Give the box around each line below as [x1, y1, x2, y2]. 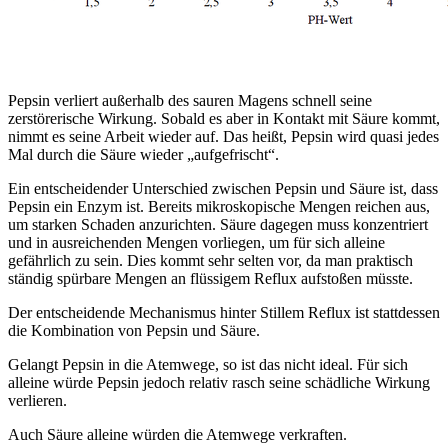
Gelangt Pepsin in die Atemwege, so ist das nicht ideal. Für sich [8, 355, 408, 373]
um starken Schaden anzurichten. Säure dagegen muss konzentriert [8, 215, 428, 233]
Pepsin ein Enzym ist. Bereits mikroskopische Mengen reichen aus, [8, 197, 430, 215]
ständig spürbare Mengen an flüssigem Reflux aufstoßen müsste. [8, 269, 413, 287]
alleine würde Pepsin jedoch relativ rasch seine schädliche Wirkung [8, 373, 430, 391]
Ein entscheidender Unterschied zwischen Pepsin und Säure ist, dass [8, 179, 438, 197]
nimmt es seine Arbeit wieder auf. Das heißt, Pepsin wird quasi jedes [8, 127, 439, 145]
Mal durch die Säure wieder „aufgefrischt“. [8, 145, 279, 163]
